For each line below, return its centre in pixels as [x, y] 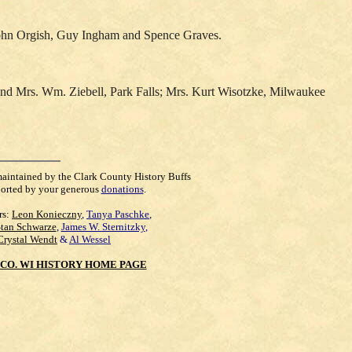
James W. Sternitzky [103, 227]
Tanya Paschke [118, 214]
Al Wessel [90, 239]
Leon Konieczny [47, 214]
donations [122, 189]
